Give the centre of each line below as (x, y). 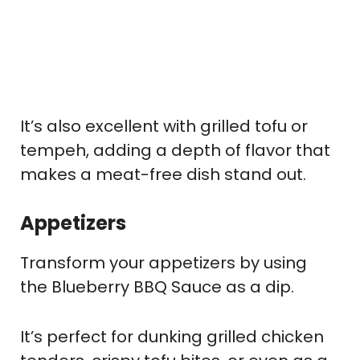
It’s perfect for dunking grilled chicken (172, 337)
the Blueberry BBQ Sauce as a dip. (157, 287)
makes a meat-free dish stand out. (163, 175)
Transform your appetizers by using (164, 263)
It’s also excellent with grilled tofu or (164, 127)
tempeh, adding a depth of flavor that (175, 151)
